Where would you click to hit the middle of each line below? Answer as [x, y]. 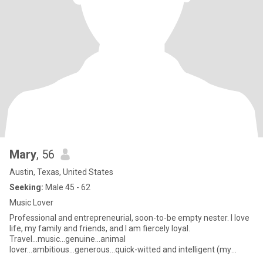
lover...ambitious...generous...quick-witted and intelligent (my [120, 249]
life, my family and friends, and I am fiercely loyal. [100, 228]
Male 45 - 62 [67, 187]
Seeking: [26, 187]
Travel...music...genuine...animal [68, 239]
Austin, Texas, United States [61, 172]
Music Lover [31, 203]
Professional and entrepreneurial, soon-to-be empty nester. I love [129, 218]
